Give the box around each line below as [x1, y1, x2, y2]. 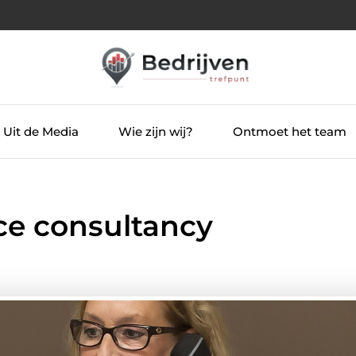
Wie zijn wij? [118, 123, 193, 139]
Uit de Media [2, 123, 79, 139]
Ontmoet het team [232, 123, 346, 139]
